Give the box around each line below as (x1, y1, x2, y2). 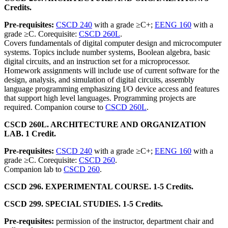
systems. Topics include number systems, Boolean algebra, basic (4, 48, 210, 56)
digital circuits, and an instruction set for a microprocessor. (4, 57, 190, 66)
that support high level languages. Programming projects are (4, 94, 196, 102)
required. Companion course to (4, 103, 105, 111)
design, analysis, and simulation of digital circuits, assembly (4, 75, 194, 84)
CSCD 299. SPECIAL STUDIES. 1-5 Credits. (4, 199, 163, 208)
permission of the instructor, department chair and (56, 217, 214, 225)
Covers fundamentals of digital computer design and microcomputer (4, 39, 221, 47)
